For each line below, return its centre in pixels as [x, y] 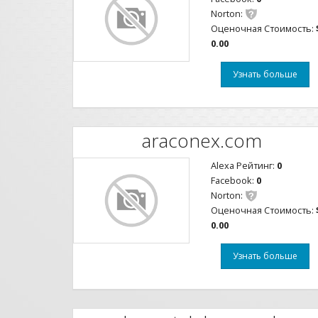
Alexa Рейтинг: [244, 165]
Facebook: [234, 180]
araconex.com [202, 140]
